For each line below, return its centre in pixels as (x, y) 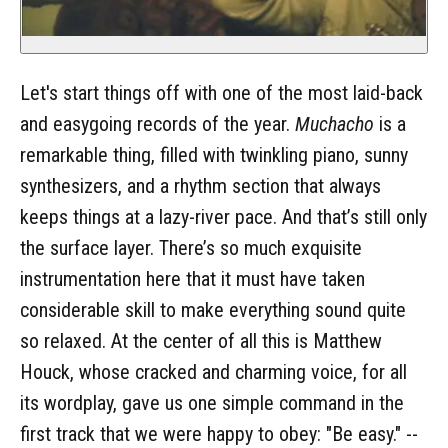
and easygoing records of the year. (157, 123)
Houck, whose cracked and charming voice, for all (213, 371)
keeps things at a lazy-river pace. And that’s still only (223, 216)
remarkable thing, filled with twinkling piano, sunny (214, 154)
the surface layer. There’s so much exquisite (191, 247)
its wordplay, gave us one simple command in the (212, 402)
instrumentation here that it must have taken (192, 278)
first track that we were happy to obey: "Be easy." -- (219, 433)
